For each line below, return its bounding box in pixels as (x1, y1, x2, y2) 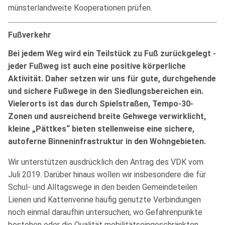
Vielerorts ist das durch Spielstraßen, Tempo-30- (8, 98, 193, 108)
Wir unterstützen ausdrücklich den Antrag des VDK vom (8, 157, 203, 167)
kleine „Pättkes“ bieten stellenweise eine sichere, (8, 124, 194, 134)
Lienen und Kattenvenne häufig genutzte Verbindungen (8, 194, 201, 204)
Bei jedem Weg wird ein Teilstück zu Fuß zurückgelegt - (8, 48, 216, 58)
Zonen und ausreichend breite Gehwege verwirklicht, (8, 111, 206, 121)
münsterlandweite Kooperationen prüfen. (8, 3, 152, 13)
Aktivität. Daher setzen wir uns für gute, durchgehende (8, 73, 216, 83)
